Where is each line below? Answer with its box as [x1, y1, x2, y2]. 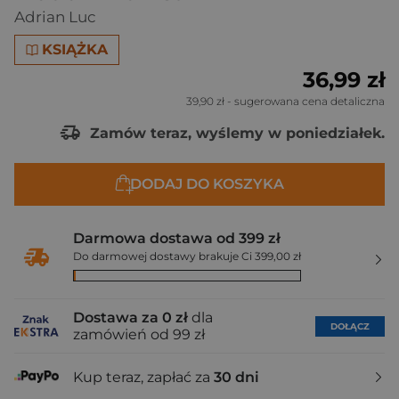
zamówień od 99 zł [73, 326, 205, 343]
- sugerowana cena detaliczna [224, 94, 385, 108]
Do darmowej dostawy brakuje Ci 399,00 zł [73, 249, 301, 263]
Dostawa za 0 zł [73, 309, 188, 326]
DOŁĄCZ [330, 320, 370, 332]
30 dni [214, 368, 259, 386]
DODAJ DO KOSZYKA [129, 175, 284, 192]
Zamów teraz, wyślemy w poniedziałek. [85, 124, 385, 142]
